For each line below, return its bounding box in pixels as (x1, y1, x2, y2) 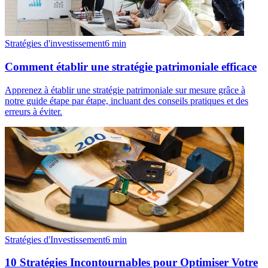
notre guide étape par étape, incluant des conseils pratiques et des (5, 95, 248, 106)
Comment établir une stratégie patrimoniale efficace (5, 60, 257, 73)
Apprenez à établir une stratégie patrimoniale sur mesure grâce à (5, 84, 245, 95)
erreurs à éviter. (5, 106, 62, 117)
